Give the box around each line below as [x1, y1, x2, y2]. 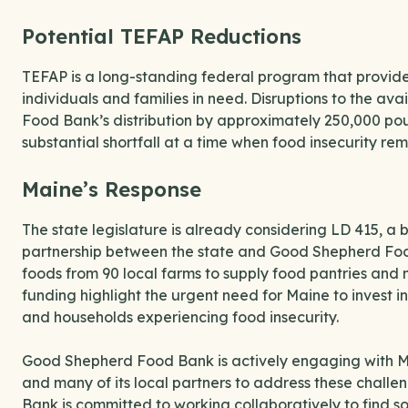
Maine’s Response [22, 177, 201, 203]
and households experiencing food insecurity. [22, 308, 339, 327]
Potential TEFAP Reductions [22, 24, 301, 50]
